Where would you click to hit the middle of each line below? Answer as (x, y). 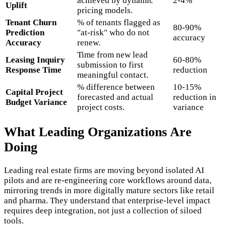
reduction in (195, 97)
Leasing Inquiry (35, 60)
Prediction (25, 32)
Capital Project (34, 92)
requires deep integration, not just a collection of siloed (103, 211)
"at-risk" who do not (113, 32)
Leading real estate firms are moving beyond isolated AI (104, 171)
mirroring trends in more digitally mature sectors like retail (109, 191)
